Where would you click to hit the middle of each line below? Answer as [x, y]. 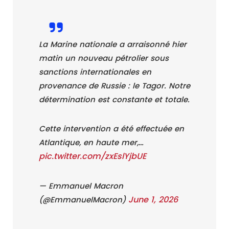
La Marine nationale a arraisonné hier [113, 44]
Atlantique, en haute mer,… [91, 142]
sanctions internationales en [95, 72]
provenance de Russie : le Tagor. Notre [114, 85]
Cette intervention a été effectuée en [111, 128]
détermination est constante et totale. [114, 99]
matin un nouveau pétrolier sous [104, 58]
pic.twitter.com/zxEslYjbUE [93, 156]
